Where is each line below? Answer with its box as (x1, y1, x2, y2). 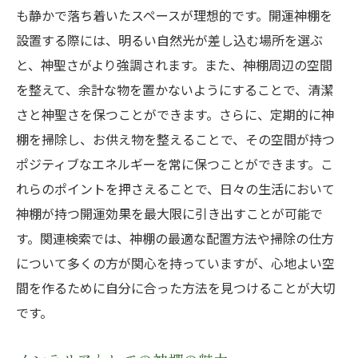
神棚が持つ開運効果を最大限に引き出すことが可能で (16, 204, 323, 223)
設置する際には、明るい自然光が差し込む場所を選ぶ (16, 30, 323, 50)
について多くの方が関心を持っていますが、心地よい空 (16, 253, 335, 272)
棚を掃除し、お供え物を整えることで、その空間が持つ (16, 129, 335, 149)
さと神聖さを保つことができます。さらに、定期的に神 (16, 105, 334, 124)
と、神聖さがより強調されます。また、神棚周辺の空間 (16, 55, 332, 74)
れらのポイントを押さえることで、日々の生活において (16, 179, 335, 198)
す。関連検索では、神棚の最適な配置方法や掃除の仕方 (16, 229, 334, 248)
